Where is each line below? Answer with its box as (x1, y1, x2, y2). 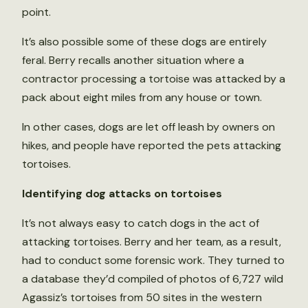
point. (22, 4, 51, 19)
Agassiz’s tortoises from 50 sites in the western (22, 289, 262, 305)
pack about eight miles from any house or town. (22, 89, 262, 104)
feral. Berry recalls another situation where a (22, 52, 244, 67)
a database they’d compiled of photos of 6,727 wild (22, 271, 283, 286)
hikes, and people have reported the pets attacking (22, 137, 281, 153)
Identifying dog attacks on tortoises (22, 186, 222, 201)
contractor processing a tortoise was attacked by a (22, 71, 285, 86)
